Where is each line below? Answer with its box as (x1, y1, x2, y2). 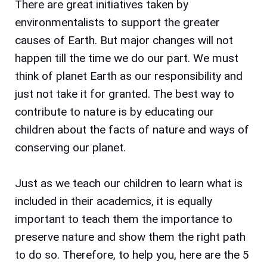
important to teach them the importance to (15, 212, 232, 226)
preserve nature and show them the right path (15, 229, 246, 244)
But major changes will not (100, 33, 233, 47)
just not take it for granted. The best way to (15, 86, 234, 101)
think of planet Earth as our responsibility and (15, 69, 243, 83)
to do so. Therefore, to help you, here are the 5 (15, 247, 249, 262)
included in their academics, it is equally (15, 194, 212, 208)
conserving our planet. (15, 140, 129, 154)
